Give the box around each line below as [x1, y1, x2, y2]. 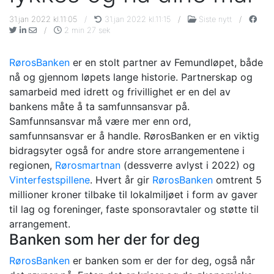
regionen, [9, 158, 55, 171]
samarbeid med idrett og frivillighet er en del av [9, 85, 231, 98]
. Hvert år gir [90, 173, 152, 186]
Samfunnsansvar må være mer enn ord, [9, 114, 191, 127]
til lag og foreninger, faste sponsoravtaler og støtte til [9, 202, 259, 215]
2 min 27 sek [62, 25, 110, 35]
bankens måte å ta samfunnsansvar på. [9, 100, 190, 113]
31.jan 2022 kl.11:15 [102, 14, 171, 24]
